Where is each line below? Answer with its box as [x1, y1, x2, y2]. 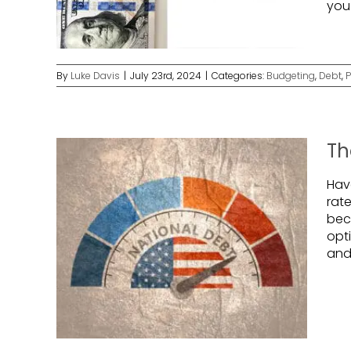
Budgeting [266, 69, 315, 82]
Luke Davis [71, 69, 120, 82]
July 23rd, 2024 [130, 69, 201, 82]
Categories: [212, 69, 266, 82]
